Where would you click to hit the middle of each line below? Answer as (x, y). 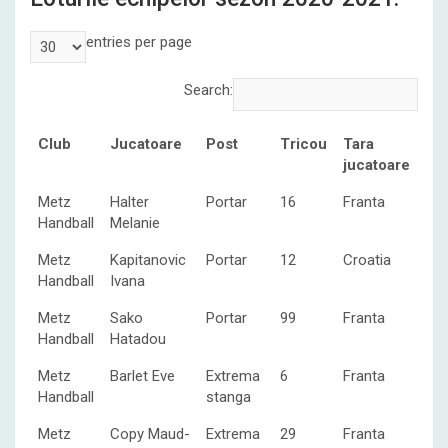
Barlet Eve (142, 375)
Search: (208, 89)
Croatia (367, 259)
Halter (129, 201)
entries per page (139, 42)
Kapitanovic (148, 259)
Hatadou (138, 338)
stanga (228, 396)
